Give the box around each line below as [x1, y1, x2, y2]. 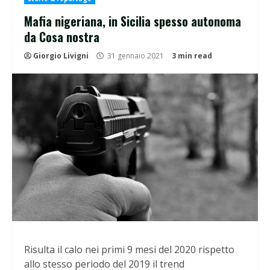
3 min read [172, 51, 212, 61]
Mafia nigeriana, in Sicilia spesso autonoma [24, 12, 241, 31]
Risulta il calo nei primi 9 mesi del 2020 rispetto [24, 242, 234, 256]
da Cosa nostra [24, 28, 99, 46]
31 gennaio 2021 [105, 51, 166, 61]
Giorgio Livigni [33, 51, 89, 61]
